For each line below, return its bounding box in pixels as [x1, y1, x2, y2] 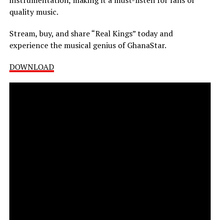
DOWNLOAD [9, 61, 54, 72]
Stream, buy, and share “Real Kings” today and [9, 27, 173, 39]
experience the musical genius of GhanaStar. [9, 39, 166, 51]
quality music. [9, 6, 58, 17]
